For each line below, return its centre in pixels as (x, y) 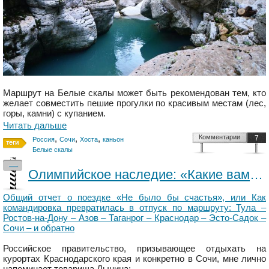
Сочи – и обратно (39, 228)
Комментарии (219, 137)
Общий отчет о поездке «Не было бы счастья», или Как (134, 198)
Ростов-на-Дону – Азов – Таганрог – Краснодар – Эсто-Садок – (134, 218)
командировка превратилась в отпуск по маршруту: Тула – (134, 208)
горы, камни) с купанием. (54, 113)
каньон (113, 140)
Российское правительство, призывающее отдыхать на (134, 249)
